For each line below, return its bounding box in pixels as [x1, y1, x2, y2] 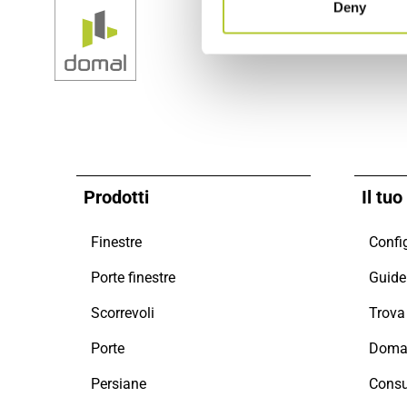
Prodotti [84, 186, 149, 208]
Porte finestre [91, 269, 175, 286]
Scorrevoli [91, 304, 154, 322]
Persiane [91, 375, 146, 392]
